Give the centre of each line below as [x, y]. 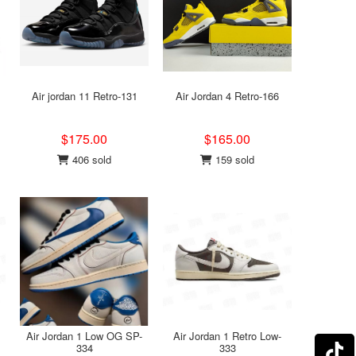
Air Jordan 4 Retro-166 [227, 96]
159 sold [233, 159]
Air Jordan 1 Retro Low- [227, 336]
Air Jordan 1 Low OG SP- [84, 336]
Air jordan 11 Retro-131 [84, 96]
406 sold [90, 159]
